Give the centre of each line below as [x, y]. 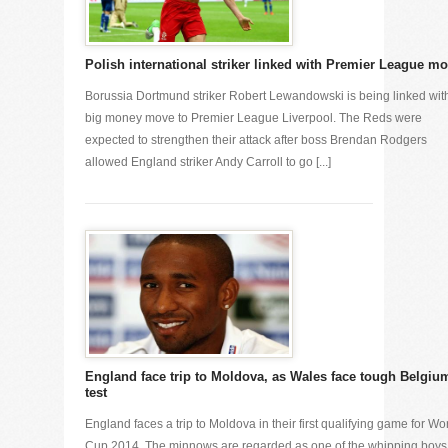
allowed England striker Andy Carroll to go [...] [208, 162]
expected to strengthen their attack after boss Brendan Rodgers [256, 140]
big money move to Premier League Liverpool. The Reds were [253, 118]
